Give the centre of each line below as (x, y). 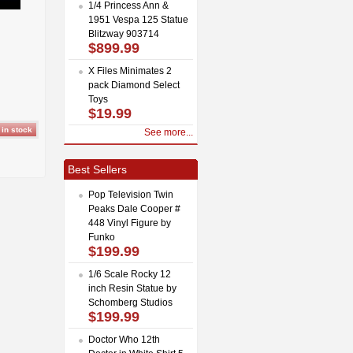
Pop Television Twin (131, 194)
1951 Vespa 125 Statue (138, 19)
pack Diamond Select (134, 85)
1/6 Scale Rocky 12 (130, 274)
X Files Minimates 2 (130, 71)
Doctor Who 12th (124, 339)
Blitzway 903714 (124, 33)
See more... (169, 132)
